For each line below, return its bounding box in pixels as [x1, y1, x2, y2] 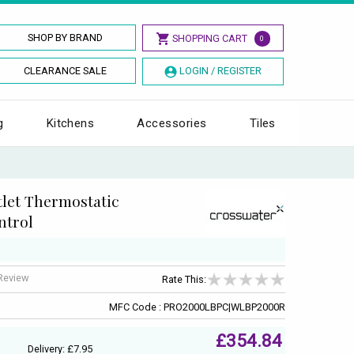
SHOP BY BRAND [28, 32, 104, 43]
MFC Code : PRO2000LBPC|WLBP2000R [109, 300, 285, 313]
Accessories [137, 115, 207, 130]
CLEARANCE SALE [24, 65, 107, 77]
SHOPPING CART [171, 32, 247, 44]
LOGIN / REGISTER [179, 65, 262, 77]
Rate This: [162, 273, 206, 286]
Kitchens [46, 115, 95, 130]
